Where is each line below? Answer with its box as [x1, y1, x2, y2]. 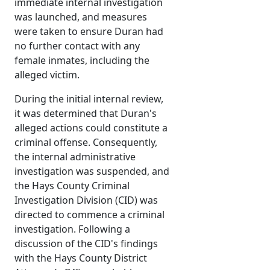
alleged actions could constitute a [14, 121, 168, 135]
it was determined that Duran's [14, 107, 157, 121]
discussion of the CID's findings [14, 237, 158, 251]
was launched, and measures [14, 10, 147, 24]
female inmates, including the [14, 54, 149, 67]
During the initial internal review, [14, 92, 163, 106]
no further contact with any [14, 39, 140, 53]
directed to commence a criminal [14, 208, 165, 222]
